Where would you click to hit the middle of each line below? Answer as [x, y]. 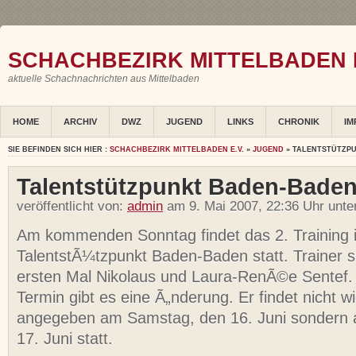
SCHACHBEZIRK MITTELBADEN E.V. [177, 150]
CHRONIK [299, 122]
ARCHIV [80, 122]
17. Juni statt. [65, 339]
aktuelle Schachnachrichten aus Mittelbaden [104, 79]
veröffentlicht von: [72, 207]
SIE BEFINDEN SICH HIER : [59, 150]
